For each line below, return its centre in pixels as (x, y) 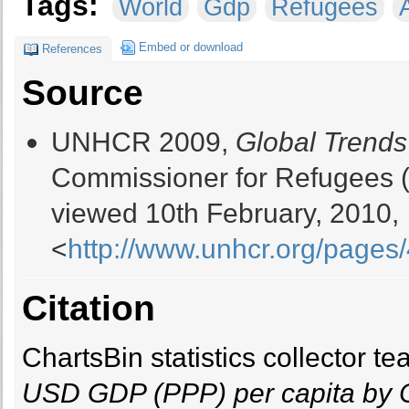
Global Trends (321, 142)
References (72, 48)
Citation (88, 309)
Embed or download (191, 47)
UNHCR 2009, (143, 142)
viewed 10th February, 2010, (225, 213)
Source (82, 92)
